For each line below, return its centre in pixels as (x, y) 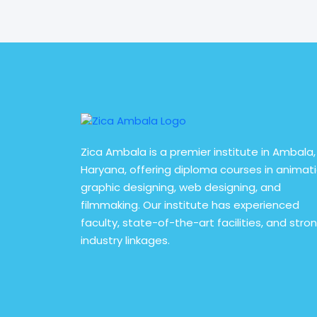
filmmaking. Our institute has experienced (190, 205)
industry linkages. (125, 241)
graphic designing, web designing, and (181, 188)
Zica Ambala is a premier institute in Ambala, (198, 152)
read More (130, 13)
